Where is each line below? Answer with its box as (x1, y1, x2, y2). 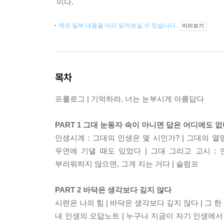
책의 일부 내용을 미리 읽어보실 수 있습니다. (58, 22, 178, 29)
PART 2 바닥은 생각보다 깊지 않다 (55, 185, 171, 194)
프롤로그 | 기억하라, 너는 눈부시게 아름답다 (55, 94, 204, 103)
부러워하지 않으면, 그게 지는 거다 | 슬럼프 (55, 159, 198, 168)
